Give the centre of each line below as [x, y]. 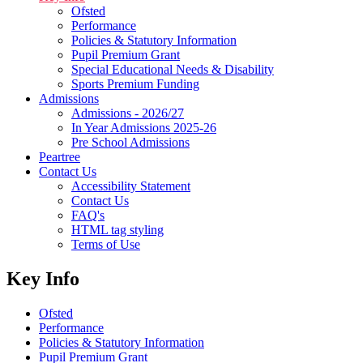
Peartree [60, 156]
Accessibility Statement [131, 186]
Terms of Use [106, 244]
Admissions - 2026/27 [128, 113]
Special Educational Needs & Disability [173, 69]
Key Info [43, 278]
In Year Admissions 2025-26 [144, 127]
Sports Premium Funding [135, 83]
